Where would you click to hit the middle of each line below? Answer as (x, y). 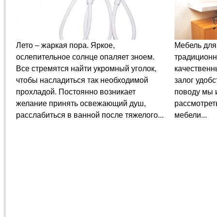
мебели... (190, 115)
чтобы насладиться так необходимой (82, 80)
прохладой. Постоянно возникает (76, 92)
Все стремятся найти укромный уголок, (86, 69)
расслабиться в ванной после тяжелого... (90, 115)
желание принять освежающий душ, (81, 103)
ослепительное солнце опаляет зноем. (85, 57)
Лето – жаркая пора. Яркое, (65, 45)
